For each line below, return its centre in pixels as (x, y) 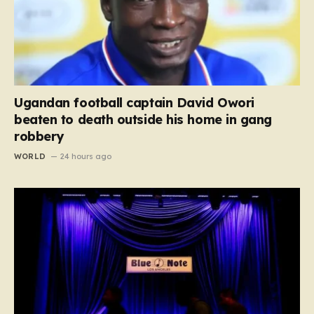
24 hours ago (86, 157)
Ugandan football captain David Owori (134, 103)
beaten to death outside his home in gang (143, 120)
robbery (39, 137)
